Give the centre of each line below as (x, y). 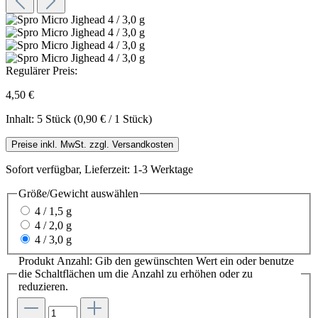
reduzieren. (43, 287)
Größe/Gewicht (53, 193)
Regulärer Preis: (42, 70)
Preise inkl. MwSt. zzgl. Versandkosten (92, 144)
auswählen (113, 193)
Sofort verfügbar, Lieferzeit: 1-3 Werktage (99, 169)
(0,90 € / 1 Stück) (113, 119)
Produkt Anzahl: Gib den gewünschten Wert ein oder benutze (156, 261)
